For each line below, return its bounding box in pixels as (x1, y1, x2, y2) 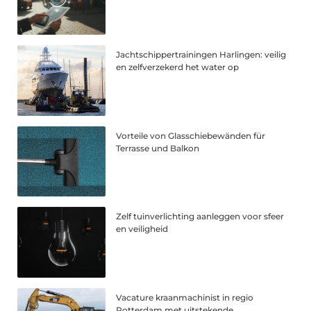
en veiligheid (116, 224, 169, 235)
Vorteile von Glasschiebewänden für (116, 130, 266, 141)
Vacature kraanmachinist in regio (116, 292, 254, 303)
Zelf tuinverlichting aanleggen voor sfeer (116, 211, 285, 222)
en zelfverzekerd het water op (116, 61, 239, 72)
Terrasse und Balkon (116, 142, 200, 153)
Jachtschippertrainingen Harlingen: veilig (116, 49, 287, 60)
